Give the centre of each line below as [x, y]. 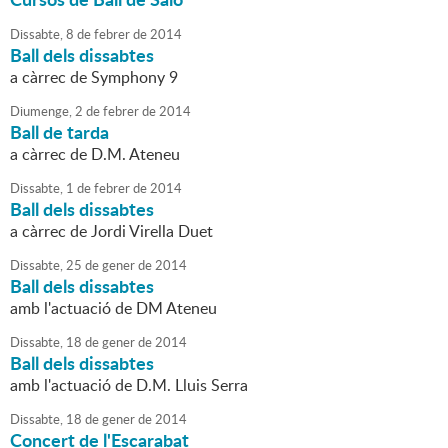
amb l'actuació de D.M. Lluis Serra [129, 385]
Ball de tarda [59, 132]
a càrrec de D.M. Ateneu [95, 154]
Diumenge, [41, 111]
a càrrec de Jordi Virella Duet [111, 231]
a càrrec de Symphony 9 [94, 77]
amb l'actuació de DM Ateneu [113, 308]
